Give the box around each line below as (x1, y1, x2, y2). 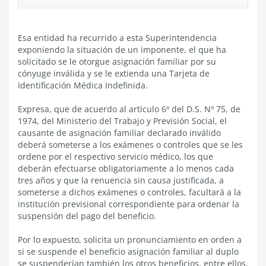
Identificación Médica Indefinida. (18, 80, 148, 91)
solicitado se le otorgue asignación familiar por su (18, 56, 216, 67)
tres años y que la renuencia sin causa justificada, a (18, 175, 224, 186)
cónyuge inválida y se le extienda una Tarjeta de (18, 68, 210, 79)
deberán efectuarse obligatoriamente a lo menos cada (18, 163, 234, 174)
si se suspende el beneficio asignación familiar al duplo (18, 246, 239, 257)
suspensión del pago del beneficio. (18, 210, 156, 221)
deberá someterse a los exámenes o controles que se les (18, 139, 243, 150)
